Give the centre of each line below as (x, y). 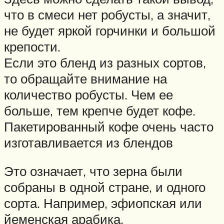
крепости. (32, 46)
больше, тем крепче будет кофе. (100, 110)
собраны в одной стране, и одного (105, 187)
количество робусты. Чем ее (88, 94)
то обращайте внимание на (85, 78)
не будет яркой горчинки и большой (110, 30)
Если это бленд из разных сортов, (105, 62)
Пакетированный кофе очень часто (109, 126)
